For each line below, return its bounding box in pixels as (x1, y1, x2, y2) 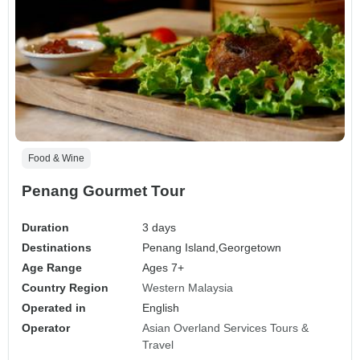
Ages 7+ (142, 260, 185, 274)
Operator (22, 321, 70, 334)
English (142, 301, 180, 314)
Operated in (22, 301, 86, 314)
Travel (142, 337, 174, 351)
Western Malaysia (142, 280, 234, 294)
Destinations (22, 240, 92, 254)
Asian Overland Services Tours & (142, 321, 309, 334)
